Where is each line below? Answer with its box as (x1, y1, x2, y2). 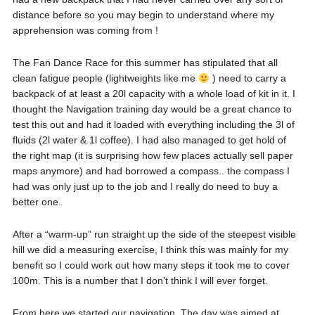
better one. (12, 196, 61, 208)
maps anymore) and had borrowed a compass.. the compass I (12, 165, 290, 177)
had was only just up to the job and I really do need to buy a (12, 181, 278, 193)
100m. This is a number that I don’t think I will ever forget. (12, 275, 268, 287)
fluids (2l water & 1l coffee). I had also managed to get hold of (12, 134, 286, 146)
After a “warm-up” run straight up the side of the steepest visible (12, 229, 296, 240)
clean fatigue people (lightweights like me (12, 72, 198, 84)
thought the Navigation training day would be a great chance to (12, 103, 292, 115)
